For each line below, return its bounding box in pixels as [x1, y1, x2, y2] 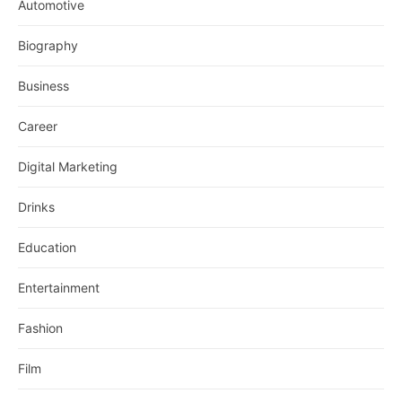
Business [18, 78, 69, 94]
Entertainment [18, 280, 100, 296]
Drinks [18, 199, 55, 215]
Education [18, 240, 76, 256]
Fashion [18, 320, 63, 336]
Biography [18, 38, 78, 54]
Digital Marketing [18, 159, 118, 175]
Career [18, 118, 57, 135]
